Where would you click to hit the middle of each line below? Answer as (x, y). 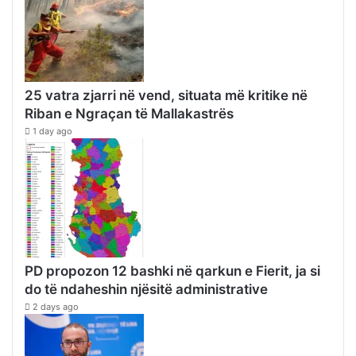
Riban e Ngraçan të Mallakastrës (129, 113)
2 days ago (56, 306)
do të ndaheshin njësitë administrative (146, 289)
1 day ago (52, 131)
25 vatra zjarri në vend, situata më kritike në (166, 95)
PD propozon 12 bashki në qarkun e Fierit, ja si (172, 271)
